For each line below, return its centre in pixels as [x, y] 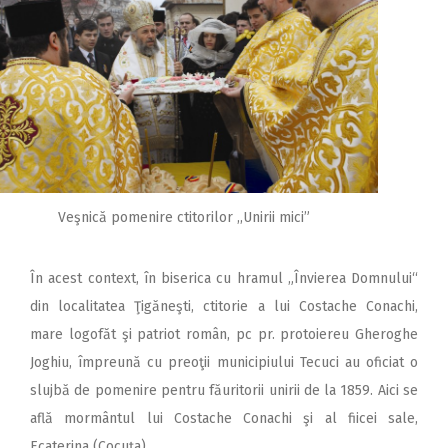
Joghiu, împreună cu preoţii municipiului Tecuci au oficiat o [224, 362]
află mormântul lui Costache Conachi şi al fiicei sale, [224, 418]
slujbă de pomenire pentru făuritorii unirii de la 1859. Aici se [224, 390]
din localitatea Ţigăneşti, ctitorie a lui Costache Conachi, [224, 306]
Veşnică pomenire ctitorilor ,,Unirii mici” [184, 218]
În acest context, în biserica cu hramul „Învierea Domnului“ [224, 278]
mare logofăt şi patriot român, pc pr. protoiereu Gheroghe [224, 334]
